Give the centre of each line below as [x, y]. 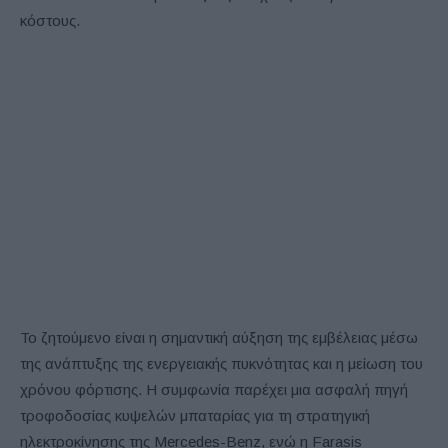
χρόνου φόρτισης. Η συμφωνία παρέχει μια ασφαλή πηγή [214, 389]
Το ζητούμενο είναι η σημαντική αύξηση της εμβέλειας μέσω [219, 337]
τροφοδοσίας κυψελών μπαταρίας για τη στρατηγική [195, 415]
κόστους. [50, 20]
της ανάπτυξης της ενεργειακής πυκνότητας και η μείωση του [221, 363]
